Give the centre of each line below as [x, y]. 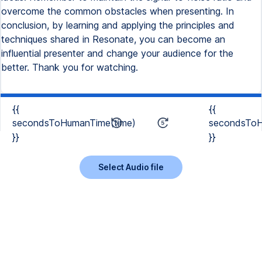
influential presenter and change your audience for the [117, 53]
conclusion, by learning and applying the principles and [118, 25]
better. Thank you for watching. [70, 67]
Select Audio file [131, 167]
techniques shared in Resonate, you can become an [113, 39]
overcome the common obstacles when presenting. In [118, 11]
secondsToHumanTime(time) [74, 123]
